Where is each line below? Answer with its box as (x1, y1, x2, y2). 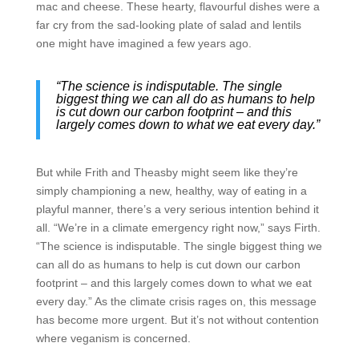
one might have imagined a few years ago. (35, 37, 252, 50)
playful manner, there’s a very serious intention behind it (35, 203, 319, 216)
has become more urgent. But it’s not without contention (35, 313, 319, 326)
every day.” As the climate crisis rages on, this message (35, 295, 317, 308)
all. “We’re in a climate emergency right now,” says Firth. (35, 221, 321, 234)
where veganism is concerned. (35, 332, 191, 345)
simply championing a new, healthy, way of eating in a (35, 184, 307, 197)
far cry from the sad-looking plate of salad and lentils (35, 18, 301, 31)
